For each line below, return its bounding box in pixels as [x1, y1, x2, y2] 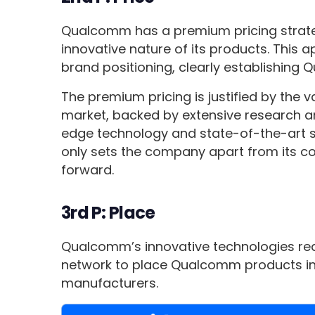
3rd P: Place [61, 201, 155, 225]
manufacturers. [61, 274, 162, 292]
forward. [61, 161, 118, 179]
